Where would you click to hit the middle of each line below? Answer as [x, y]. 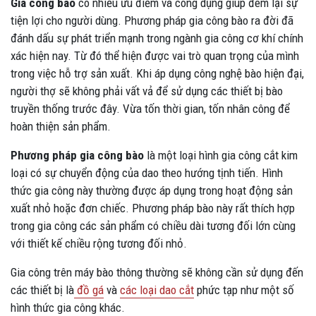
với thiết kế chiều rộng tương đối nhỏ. [99, 243]
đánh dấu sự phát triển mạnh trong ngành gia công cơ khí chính [157, 38]
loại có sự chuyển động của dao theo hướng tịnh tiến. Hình [147, 172]
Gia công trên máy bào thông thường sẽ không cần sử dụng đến [157, 272]
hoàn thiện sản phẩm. [61, 126]
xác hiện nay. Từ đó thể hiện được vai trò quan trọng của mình [155, 55]
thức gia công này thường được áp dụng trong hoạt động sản [152, 190]
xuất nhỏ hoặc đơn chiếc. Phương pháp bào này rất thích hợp [153, 208]
